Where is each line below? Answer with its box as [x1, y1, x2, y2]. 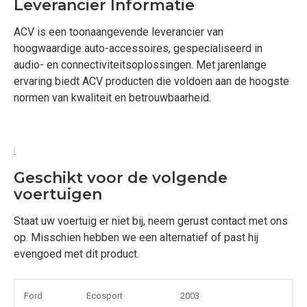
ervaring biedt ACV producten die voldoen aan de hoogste [14, 75, 289, 88]
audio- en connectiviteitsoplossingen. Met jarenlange [14, 58, 267, 71]
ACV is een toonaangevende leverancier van [14, 25, 223, 38]
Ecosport [86, 291, 123, 301]
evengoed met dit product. [14, 247, 139, 260]
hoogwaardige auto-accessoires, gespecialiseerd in [14, 42, 262, 55]
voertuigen [14, 185, 102, 204]
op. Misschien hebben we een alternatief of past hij [14, 231, 258, 244]
